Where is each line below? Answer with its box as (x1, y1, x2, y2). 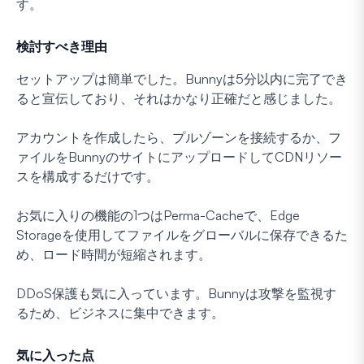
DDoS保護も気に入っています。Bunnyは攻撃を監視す (16, 285, 336, 302)
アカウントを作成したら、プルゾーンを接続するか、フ (16, 129, 341, 146)
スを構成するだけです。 (16, 168, 159, 185)
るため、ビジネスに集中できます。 (16, 305, 224, 322)
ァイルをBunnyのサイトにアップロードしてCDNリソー (16, 149, 342, 166)
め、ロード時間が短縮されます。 (16, 246, 211, 263)
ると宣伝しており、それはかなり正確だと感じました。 (16, 90, 341, 107)
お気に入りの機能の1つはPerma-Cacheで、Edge (16, 207, 300, 224)
